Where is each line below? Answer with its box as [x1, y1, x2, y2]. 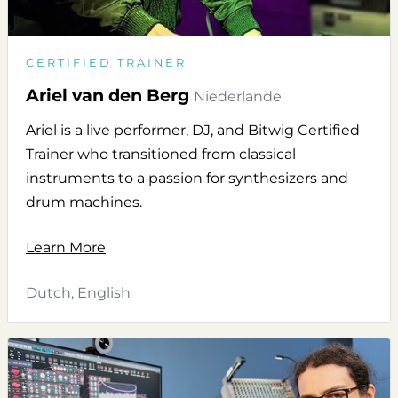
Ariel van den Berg [26, 84, 189, 107]
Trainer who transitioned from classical [26, 146, 296, 163]
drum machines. [26, 194, 142, 211]
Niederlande [194, 88, 282, 106]
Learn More [26, 239, 106, 257]
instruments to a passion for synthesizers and [26, 170, 348, 187]
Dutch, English [26, 284, 131, 302]
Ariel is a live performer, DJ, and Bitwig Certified [26, 122, 360, 139]
